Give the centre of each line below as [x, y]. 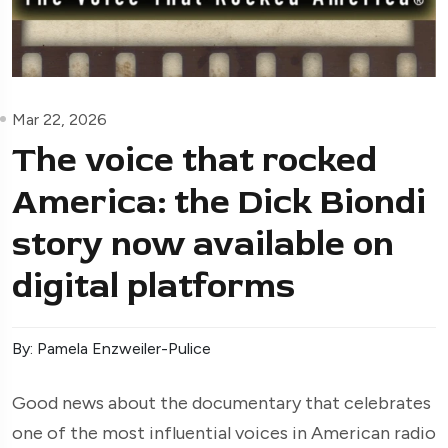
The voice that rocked [194, 159]
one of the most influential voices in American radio [224, 432]
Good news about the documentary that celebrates [221, 402]
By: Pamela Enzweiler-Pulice [111, 348]
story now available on [203, 243]
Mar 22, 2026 [59, 119]
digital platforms [153, 285]
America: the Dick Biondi [219, 201]
